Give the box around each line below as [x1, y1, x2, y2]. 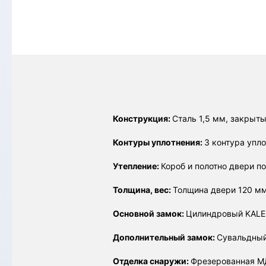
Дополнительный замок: [113, 232, 217, 242]
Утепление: [113, 161, 161, 171]
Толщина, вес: [113, 185, 173, 195]
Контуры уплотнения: [113, 137, 204, 147]
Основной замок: [113, 208, 186, 218]
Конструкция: [113, 113, 172, 123]
